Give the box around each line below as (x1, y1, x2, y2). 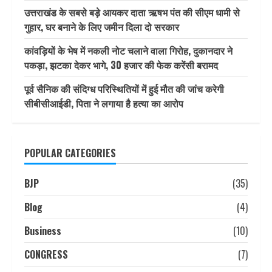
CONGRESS (24, 246, 68, 262)
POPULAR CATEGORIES (24, 145, 116, 160)
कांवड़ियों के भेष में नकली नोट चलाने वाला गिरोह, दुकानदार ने (24, 42, 233, 58)
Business (24, 223, 61, 238)
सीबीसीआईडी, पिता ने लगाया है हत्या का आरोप (24, 95, 183, 110)
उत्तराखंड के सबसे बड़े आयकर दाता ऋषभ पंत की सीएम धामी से (24, 4, 240, 19)
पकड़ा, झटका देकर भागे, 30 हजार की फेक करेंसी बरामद (24, 57, 218, 72)
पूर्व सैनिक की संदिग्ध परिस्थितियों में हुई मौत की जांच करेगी (24, 81, 224, 96)
